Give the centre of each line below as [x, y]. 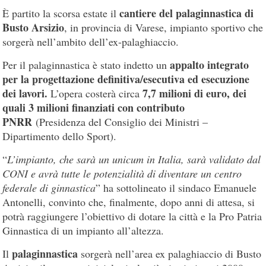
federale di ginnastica [49, 187]
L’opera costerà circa [97, 93]
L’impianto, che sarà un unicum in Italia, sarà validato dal [134, 159]
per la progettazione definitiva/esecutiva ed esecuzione [126, 79]
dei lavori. [27, 93]
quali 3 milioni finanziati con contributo [94, 107]
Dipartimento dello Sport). [60, 136]
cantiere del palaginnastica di [187, 13]
